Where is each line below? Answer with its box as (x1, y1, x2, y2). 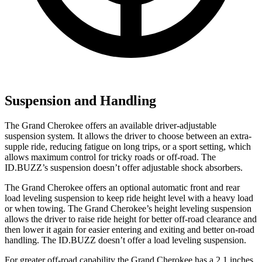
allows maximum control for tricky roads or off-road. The (5, 151, 216, 162)
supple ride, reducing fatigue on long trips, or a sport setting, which (5, 141, 251, 151)
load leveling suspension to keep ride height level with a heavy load (5, 192, 253, 203)
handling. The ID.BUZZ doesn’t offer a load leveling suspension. (5, 235, 246, 245)
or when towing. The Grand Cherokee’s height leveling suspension (5, 203, 251, 213)
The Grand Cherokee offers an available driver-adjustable (5, 120, 216, 130)
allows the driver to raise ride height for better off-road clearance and (5, 213, 257, 224)
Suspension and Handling (5, 92, 156, 108)
